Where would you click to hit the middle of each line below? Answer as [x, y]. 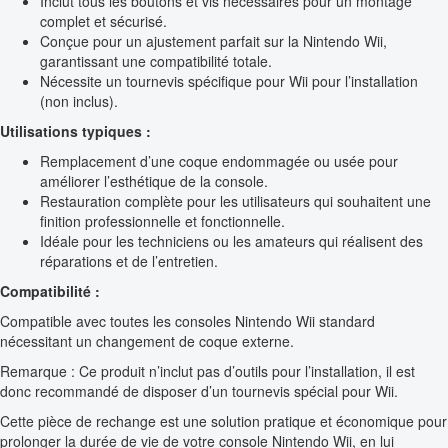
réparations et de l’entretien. [129, 261]
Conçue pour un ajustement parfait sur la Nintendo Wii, [213, 41]
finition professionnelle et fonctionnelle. [162, 221]
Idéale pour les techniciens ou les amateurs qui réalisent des [231, 241]
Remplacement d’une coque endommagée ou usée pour [219, 161]
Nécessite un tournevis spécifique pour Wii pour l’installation [229, 81]
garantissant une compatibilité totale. [156, 61]
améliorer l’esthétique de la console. [154, 181]
